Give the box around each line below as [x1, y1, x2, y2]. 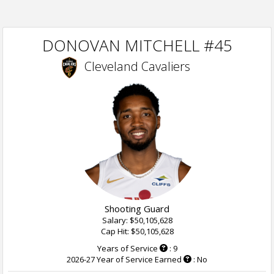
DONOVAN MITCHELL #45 [42, 34, 232, 56]
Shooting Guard [105, 202, 169, 215]
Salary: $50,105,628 [102, 215, 172, 226]
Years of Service [97, 243, 158, 254]
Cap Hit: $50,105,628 [100, 226, 174, 237]
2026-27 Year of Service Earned [67, 254, 182, 265]
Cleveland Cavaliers [84, 58, 190, 75]
